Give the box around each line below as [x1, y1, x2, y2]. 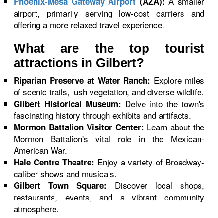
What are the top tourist [14, 41, 204, 55]
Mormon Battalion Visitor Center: [14, 121, 144, 133]
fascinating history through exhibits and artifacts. [14, 109, 192, 121]
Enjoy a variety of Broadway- [94, 156, 204, 168]
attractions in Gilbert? [14, 55, 145, 70]
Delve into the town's [121, 97, 204, 109]
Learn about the [144, 121, 204, 133]
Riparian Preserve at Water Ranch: [14, 74, 151, 86]
